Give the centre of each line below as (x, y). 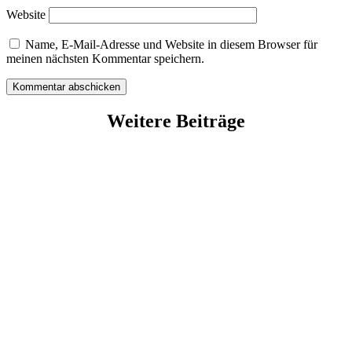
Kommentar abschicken (66, 87)
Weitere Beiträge (176, 121)
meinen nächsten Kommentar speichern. (105, 59)
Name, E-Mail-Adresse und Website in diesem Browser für (171, 45)
